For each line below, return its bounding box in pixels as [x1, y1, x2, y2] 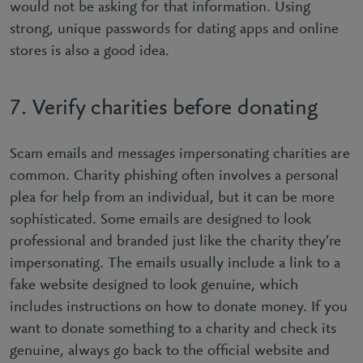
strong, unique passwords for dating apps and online [10, 22, 339, 37]
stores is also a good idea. [10, 44, 169, 59]
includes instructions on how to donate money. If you [10, 300, 348, 315]
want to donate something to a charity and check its [10, 322, 336, 337]
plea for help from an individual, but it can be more [10, 190, 335, 206]
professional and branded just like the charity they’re [10, 234, 341, 250]
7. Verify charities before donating [10, 97, 318, 120]
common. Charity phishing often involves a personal [10, 169, 339, 184]
